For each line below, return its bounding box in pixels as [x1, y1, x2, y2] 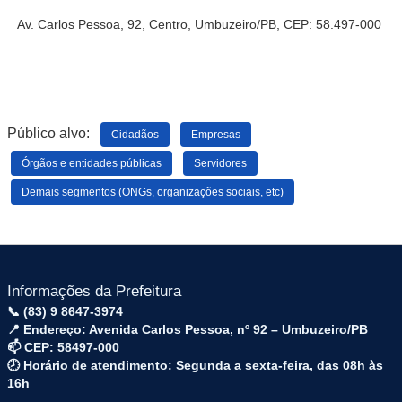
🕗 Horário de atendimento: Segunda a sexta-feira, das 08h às [7, 358, 383, 372]
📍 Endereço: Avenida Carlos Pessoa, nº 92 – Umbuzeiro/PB [7, 322, 368, 336]
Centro [149, 17, 188, 31]
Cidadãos [111, 128, 159, 140]
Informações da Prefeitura [7, 283, 181, 300]
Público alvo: [7, 126, 100, 141]
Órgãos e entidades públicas [22, 157, 162, 169]
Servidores [194, 157, 247, 169]
